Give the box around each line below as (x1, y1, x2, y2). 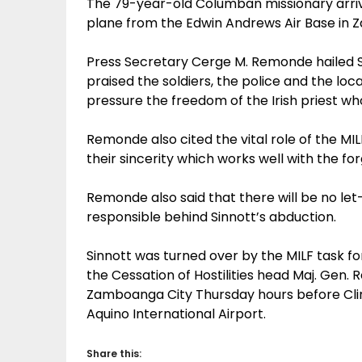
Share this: (86, 347, 141, 360)
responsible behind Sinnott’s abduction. (86, 208, 336, 226)
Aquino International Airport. (86, 305, 266, 323)
